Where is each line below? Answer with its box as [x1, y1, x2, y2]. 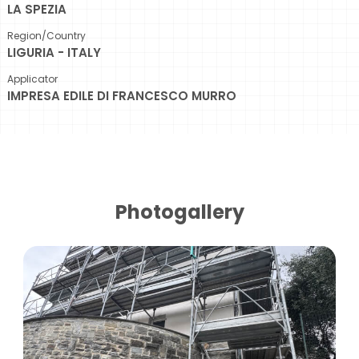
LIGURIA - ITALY [7, 44, 101, 62]
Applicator [7, 72, 58, 87]
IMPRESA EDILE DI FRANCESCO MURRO [7, 87, 236, 105]
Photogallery [115, 199, 244, 226]
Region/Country [7, 29, 86, 43]
